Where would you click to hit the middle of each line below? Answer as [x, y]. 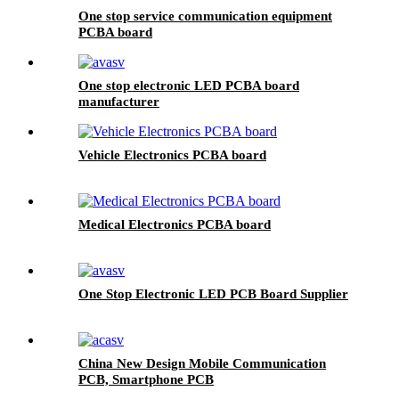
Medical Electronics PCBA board [175, 224]
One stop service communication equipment [205, 16]
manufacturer [119, 101]
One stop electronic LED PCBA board [189, 85]
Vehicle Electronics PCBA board [172, 155]
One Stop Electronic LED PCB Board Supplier [213, 293]
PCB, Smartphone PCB [146, 379]
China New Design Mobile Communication [202, 363]
